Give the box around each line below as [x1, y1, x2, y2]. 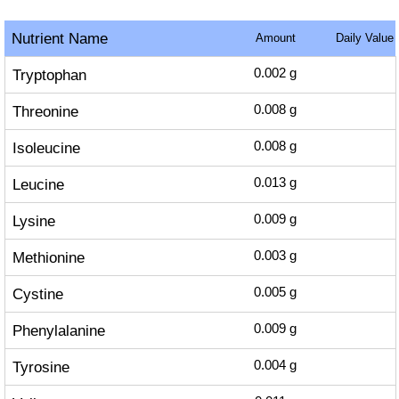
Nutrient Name [11, 29, 108, 47]
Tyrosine [12, 358, 69, 376]
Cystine [12, 285, 63, 303]
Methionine [12, 248, 85, 266]
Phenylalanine [12, 322, 105, 339]
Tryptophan [12, 66, 86, 84]
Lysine [12, 212, 55, 230]
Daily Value [335, 31, 394, 45]
